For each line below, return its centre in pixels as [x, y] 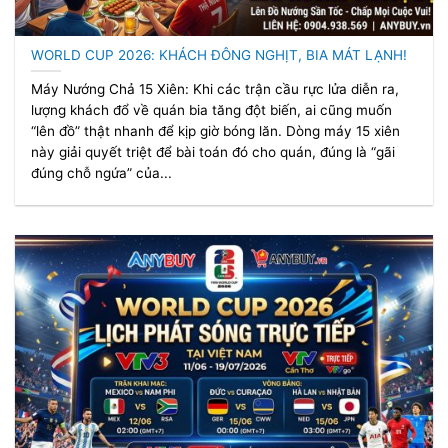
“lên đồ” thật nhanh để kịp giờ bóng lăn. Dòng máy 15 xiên [216, 131]
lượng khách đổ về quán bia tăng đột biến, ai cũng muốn [212, 110]
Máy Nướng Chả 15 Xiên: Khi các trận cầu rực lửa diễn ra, [215, 89]
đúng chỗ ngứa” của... [102, 173]
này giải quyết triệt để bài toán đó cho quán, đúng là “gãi [213, 152]
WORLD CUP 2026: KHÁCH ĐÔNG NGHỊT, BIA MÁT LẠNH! [219, 54]
